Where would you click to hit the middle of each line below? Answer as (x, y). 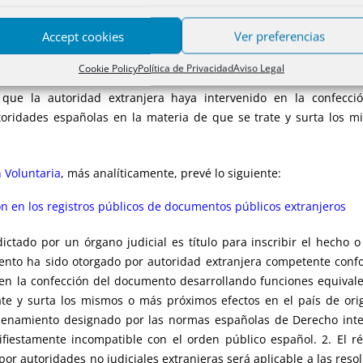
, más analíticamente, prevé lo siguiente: (171, 173)
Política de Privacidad (185, 68)
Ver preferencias (280, 36)
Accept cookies (83, 36)
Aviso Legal (258, 68)
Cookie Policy (108, 68)
